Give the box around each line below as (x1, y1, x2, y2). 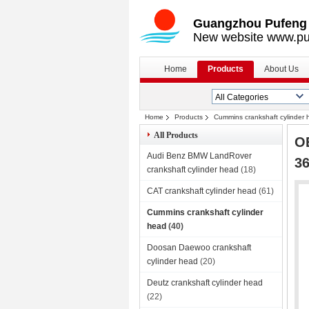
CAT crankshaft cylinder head (147, 186, 257, 196)
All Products (154, 130, 198, 140)
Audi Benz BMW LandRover (147, 151, 252, 161)
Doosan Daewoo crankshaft (147, 243, 251, 252)
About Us (264, 64, 299, 74)
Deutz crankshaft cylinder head (147, 278, 263, 288)
